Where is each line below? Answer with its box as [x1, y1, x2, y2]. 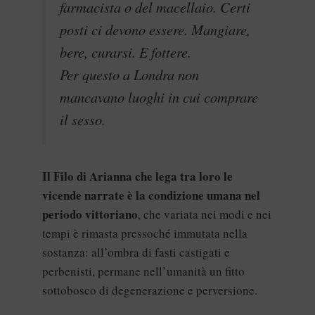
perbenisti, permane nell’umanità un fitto [42, 262, 245, 279]
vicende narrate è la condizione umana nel [42, 186, 260, 204]
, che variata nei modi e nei [138, 205, 271, 222]
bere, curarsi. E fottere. [60, 41, 191, 62]
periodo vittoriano [42, 205, 138, 223]
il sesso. [60, 109, 105, 129]
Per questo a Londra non [60, 64, 199, 84]
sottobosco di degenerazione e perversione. [42, 281, 257, 298]
